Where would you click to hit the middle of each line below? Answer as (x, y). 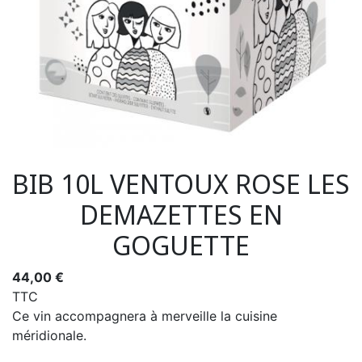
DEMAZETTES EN (181, 215)
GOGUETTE (181, 245)
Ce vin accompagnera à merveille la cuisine (145, 316)
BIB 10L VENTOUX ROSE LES (181, 184)
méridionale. (49, 335)
